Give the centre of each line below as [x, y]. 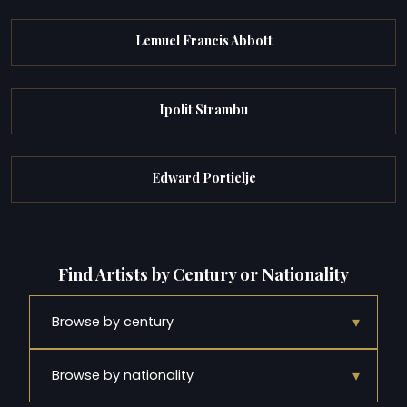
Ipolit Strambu [203, 109]
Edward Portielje [203, 177]
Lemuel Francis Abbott [203, 41]
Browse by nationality [123, 376]
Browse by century [113, 322]
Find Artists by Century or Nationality [203, 273]
